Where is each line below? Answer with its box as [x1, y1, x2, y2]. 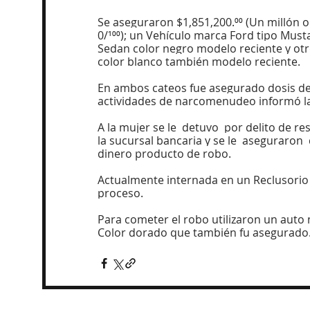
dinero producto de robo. [98, 146, 231, 161]
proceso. [98, 185, 143, 201]
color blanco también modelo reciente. [98, 54, 300, 69]
